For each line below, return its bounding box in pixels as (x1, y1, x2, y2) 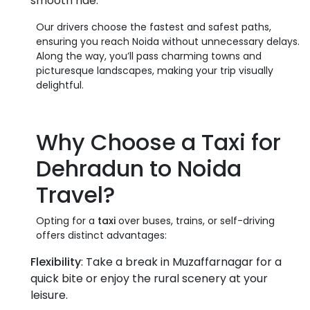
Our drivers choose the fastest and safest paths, (36, 19, 271, 34)
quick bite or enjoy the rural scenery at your (30, 270, 268, 286)
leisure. (30, 286, 68, 303)
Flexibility (30, 253, 81, 270)
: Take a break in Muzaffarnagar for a (81, 253, 282, 270)
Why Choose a (36, 126, 201, 158)
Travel (36, 179, 103, 210)
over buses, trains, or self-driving (116, 213, 275, 228)
